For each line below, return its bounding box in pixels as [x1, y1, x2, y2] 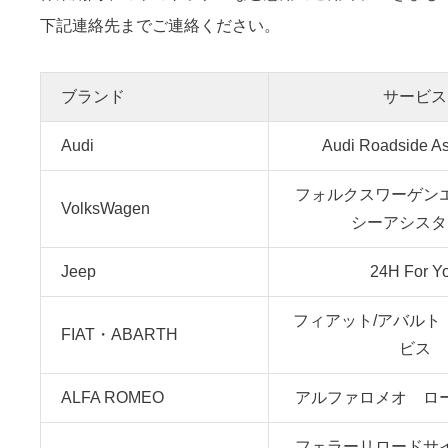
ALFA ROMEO [61, 389, 168, 406]
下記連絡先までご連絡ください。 [40, 17, 280, 34]
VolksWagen [61, 200, 150, 217]
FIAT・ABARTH [61, 326, 178, 343]
